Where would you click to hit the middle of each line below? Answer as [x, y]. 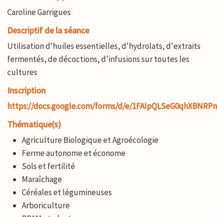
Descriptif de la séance [48, 30]
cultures [22, 72]
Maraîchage [42, 179]
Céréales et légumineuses [67, 192]
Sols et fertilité [48, 166]
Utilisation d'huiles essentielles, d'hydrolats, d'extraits [104, 46]
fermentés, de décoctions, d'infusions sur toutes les [98, 59]
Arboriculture [46, 205]
